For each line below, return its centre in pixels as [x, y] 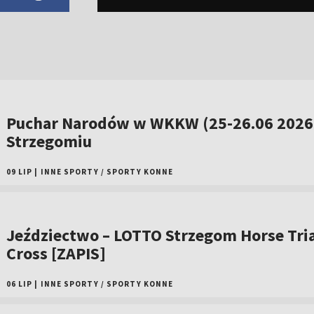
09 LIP [19, 172]
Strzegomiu [49, 141]
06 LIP [19, 284]
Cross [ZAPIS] [56, 253]
